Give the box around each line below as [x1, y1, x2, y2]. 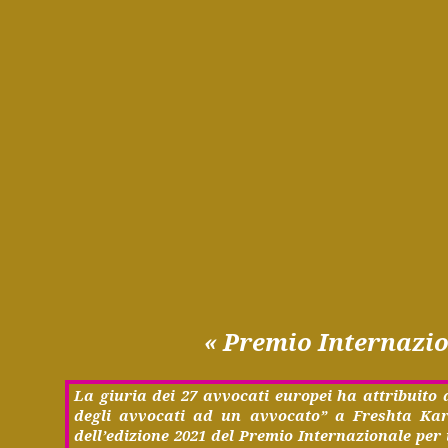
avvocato [249, 405, 320, 426]
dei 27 [146, 385, 203, 406]
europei [274, 385, 332, 406]
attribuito [363, 385, 438, 406]
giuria [99, 385, 147, 406]
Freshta [352, 405, 412, 426]
